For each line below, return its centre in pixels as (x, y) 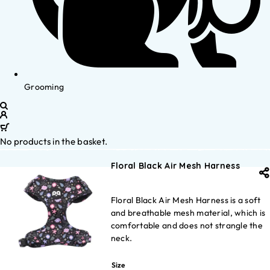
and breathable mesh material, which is (188, 213)
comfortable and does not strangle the (187, 225)
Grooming (44, 87)
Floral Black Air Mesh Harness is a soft (186, 200)
